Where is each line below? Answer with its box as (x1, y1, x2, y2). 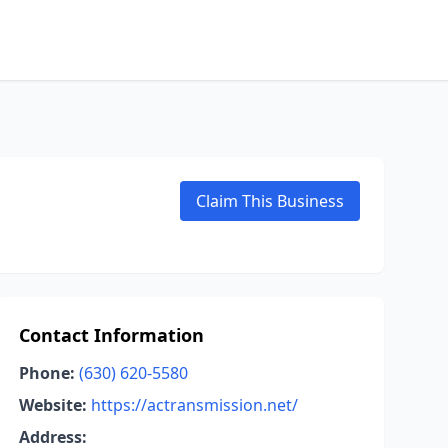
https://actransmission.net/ (90, 394, 298, 416)
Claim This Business (196, 190, 344, 212)
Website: (18, 394, 87, 416)
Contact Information (18, 323, 204, 347)
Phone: (18, 362, 75, 384)
